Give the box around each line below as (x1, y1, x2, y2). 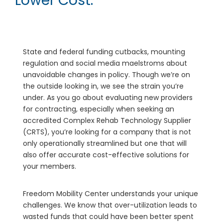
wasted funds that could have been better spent (23, 211, 194, 222)
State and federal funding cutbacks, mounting (23, 46, 185, 57)
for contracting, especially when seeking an (23, 104, 174, 114)
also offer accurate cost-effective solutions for (23, 149, 189, 160)
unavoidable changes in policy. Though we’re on (23, 69, 190, 80)
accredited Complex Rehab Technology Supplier (23, 115, 191, 125)
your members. (23, 161, 76, 171)
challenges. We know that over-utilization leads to (23, 200, 197, 210)
